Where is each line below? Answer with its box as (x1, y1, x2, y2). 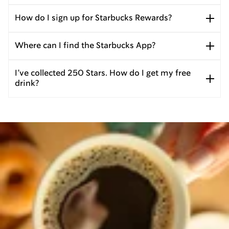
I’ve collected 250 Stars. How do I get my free (15, 70, 191, 77)
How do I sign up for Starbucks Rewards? (15, 14, 172, 22)
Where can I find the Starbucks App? (15, 42, 155, 50)
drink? (15, 80, 39, 87)
